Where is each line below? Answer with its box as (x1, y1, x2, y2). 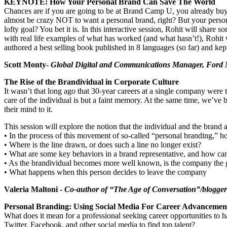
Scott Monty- (4, 60, 51, 69)
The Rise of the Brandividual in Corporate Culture (4, 78, 179, 87)
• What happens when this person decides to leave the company (4, 168, 207, 177)
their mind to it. (4, 105, 53, 114)
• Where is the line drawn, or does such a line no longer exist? (4, 140, 201, 149)
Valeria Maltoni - (4, 185, 64, 194)
